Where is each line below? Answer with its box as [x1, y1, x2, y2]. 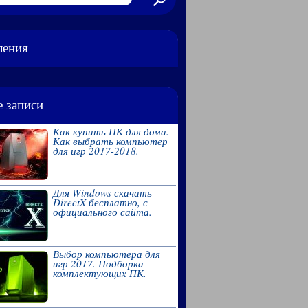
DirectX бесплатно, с [52, 195, 148, 209]
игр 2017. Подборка [52, 256, 144, 270]
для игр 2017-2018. [52, 143, 139, 157]
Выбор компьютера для [52, 246, 160, 261]
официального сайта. [52, 204, 152, 219]
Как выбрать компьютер [52, 133, 168, 148]
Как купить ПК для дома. [52, 124, 169, 138]
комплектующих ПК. [52, 265, 146, 280]
